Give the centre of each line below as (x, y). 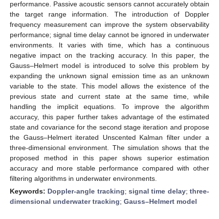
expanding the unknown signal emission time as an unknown (109, 76)
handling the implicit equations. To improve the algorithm (109, 106)
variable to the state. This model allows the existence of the (109, 86)
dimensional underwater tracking (65, 201)
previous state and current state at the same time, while (109, 96)
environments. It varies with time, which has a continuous (109, 45)
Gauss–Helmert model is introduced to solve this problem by (109, 65)
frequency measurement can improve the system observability (109, 24)
